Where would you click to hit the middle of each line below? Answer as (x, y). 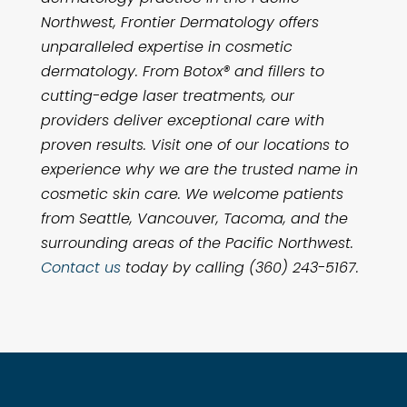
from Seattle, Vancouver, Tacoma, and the (194, 218)
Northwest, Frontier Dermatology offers (179, 22)
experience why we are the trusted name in (199, 169)
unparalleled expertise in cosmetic (166, 47)
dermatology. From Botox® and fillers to (182, 71)
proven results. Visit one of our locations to (194, 145)
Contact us (80, 268)
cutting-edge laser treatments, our (167, 96)
